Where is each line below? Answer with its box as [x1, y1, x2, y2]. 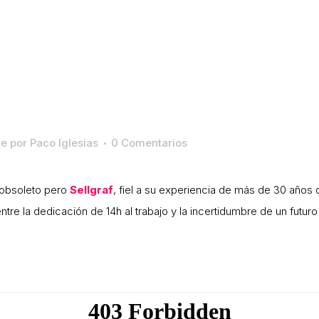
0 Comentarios [111, 135, 187, 150]
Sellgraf [70, 182, 113, 197]
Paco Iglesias [30, 135, 98, 150]
